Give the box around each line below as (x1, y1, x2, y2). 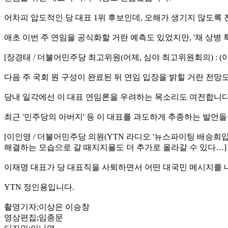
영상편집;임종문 (4, 213, 63, 222)
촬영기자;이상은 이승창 (4, 202, 90, 211)
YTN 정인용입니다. (4, 182, 74, 191)
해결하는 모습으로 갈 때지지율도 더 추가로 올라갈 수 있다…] (4, 142, 226, 152)
